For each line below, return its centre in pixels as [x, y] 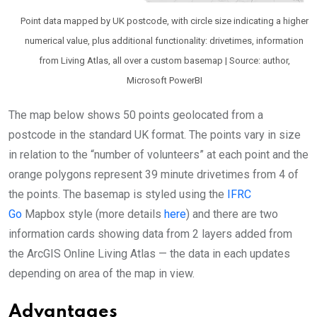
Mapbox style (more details [93, 214]
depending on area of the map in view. [102, 273]
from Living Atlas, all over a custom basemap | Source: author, [164, 60]
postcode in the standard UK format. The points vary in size [155, 134]
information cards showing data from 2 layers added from [150, 234]
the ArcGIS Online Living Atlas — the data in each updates [149, 253]
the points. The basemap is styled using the [118, 194]
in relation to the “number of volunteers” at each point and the [158, 154]
